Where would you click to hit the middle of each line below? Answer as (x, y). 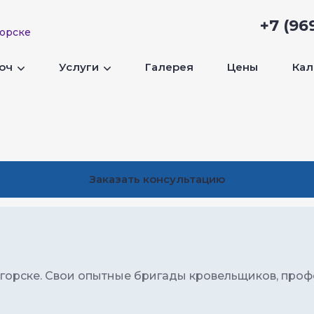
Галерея (169, 67)
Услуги (80, 67)
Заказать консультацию (157, 179)
